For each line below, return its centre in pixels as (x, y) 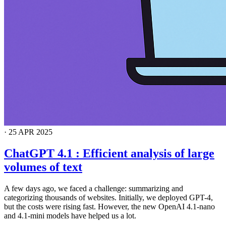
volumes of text (43, 167)
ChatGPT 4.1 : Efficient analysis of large (109, 154)
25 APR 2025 (31, 132)
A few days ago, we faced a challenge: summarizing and (94, 189)
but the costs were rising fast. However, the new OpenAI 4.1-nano (109, 207)
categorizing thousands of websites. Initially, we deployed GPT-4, (108, 198)
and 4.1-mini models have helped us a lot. (70, 216)
